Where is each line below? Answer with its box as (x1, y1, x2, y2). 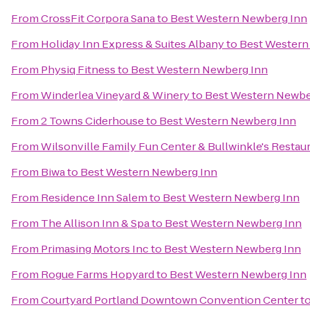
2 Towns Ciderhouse (41, 113, 144, 128)
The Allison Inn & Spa (41, 216, 149, 230)
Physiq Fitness (41, 62, 116, 77)
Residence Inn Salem (41, 190, 147, 205)
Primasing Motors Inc (41, 241, 149, 256)
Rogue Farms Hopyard (41, 267, 154, 282)
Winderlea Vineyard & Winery (41, 88, 190, 102)
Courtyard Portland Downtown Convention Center (41, 293, 298, 307)
